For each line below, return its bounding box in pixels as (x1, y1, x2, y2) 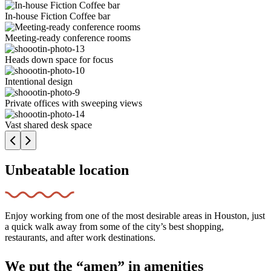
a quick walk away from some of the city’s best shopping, (5, 221, 224, 232)
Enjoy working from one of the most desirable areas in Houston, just (5, 211, 265, 221)
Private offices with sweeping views (5, 97, 142, 108)
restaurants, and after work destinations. (5, 232, 155, 243)
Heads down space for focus (5, 54, 113, 65)
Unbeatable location (5, 162, 129, 178)
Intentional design (5, 76, 73, 87)
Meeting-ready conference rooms (5, 32, 131, 43)
